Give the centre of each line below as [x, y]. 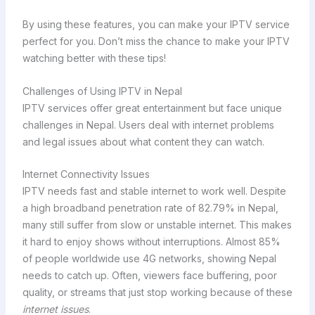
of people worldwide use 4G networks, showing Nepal [149, 258]
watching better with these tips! [94, 58]
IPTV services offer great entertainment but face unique [152, 108]
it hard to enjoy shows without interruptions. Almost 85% [151, 241]
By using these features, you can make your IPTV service [156, 25]
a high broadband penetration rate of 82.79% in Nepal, [150, 207]
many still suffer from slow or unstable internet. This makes [157, 224]
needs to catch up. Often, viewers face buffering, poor [149, 275]
